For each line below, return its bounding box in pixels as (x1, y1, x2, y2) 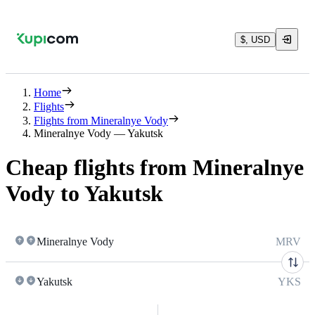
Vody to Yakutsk (6, 181, 163, 207)
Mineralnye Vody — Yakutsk (34, 127, 163, 139)
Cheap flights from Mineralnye (6, 155, 304, 181)
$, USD (240, 34, 270, 45)
